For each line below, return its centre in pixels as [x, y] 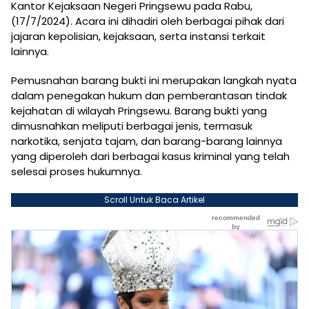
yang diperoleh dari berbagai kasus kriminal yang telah [150, 156]
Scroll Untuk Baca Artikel [154, 200]
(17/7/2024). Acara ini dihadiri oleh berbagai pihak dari [148, 21]
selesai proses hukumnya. [77, 171]
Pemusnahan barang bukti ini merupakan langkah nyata [154, 80]
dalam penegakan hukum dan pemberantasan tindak [149, 96]
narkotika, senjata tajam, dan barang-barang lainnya [147, 141]
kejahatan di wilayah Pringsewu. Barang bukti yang [139, 111]
